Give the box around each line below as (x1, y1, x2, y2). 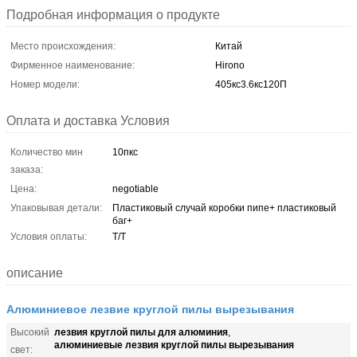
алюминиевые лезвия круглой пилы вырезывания (54, 336, 294, 351)
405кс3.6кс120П (215, 78, 287, 90)
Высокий (10, 326, 49, 338)
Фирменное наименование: (10, 59, 135, 71)
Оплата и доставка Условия (6, 113, 170, 127)
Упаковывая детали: (10, 202, 102, 214)
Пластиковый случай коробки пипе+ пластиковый (112, 202, 336, 214)
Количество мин (10, 146, 83, 158)
